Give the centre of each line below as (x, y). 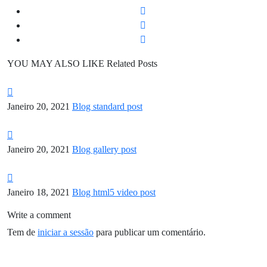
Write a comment (39, 215)
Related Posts (132, 64)
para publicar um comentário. (150, 232)
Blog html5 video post (114, 193)
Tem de (22, 232)
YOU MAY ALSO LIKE (56, 64)
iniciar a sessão (66, 232)
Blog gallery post (104, 150)
